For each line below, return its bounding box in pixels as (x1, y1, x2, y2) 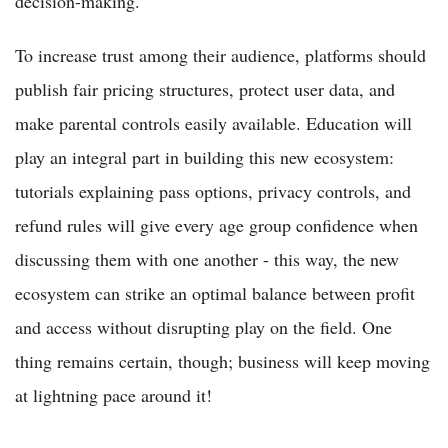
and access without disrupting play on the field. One (15, 314, 392, 339)
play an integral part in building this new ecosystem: (15, 144, 394, 169)
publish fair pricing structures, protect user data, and (15, 76, 395, 101)
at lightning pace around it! (15, 382, 212, 407)
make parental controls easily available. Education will (15, 110, 412, 135)
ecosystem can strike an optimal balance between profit (15, 280, 415, 305)
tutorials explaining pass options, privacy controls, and (15, 178, 411, 203)
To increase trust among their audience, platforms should (15, 42, 426, 67)
